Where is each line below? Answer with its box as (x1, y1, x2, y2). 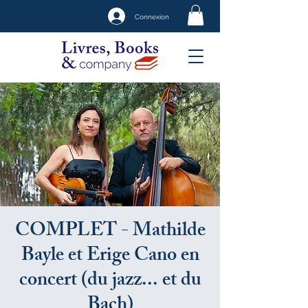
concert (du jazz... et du (19, 265, 201, 298)
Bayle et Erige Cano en (21, 240, 199, 274)
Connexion (135, 12, 169, 21)
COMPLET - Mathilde (14, 215, 206, 249)
